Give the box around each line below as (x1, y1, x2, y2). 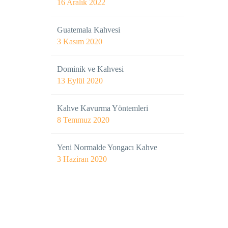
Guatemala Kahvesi (57, 25, 120, 34)
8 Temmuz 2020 (57, 116, 109, 124)
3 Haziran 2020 (57, 155, 107, 163)
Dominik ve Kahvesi (57, 65, 124, 73)
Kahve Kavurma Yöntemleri (57, 104, 148, 112)
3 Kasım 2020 (57, 37, 102, 46)
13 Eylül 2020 (57, 76, 103, 85)
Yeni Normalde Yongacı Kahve (57, 143, 157, 152)
